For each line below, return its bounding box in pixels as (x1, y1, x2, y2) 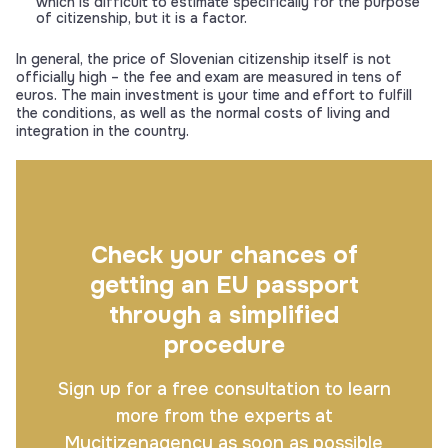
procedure (163, 329, 285, 360)
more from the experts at (115, 404, 333, 427)
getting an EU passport (89, 269, 359, 300)
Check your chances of (90, 239, 358, 270)
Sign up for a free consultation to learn (57, 377, 391, 400)
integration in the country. (16, 121, 189, 140)
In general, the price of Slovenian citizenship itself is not (16, 49, 391, 68)
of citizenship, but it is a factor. (36, 8, 247, 27)
